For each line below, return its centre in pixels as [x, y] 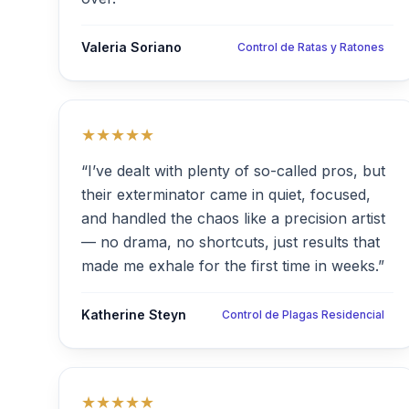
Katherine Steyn [134, 315]
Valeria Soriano [131, 47]
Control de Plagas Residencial [303, 315]
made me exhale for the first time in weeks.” [233, 266]
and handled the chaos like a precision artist [233, 218]
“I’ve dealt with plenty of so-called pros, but [233, 171]
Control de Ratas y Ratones [311, 47]
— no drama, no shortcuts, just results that [231, 242]
